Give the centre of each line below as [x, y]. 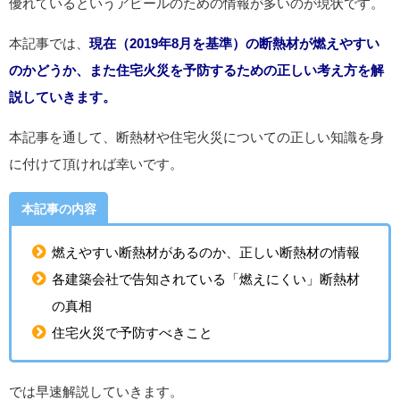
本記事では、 [49, 44]
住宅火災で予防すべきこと [132, 333]
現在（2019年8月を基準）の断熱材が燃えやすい [234, 44]
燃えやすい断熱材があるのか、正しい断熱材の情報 [206, 253]
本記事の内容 [58, 208]
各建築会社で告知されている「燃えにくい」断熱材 [206, 279]
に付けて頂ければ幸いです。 [96, 164]
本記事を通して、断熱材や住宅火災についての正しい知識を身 [196, 137]
